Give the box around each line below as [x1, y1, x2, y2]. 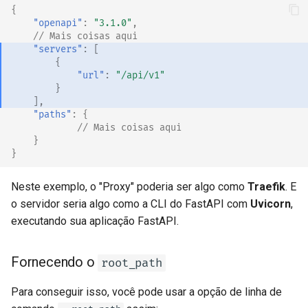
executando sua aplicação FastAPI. [11, 214, 179, 228]
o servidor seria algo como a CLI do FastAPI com [11, 197, 250, 211]
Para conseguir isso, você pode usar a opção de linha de [11, 285, 282, 299]
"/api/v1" [115, 69, 165, 81]
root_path [101, 256, 162, 271]
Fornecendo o [11, 254, 98, 271]
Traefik [247, 180, 285, 194]
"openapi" [33, 16, 82, 29]
